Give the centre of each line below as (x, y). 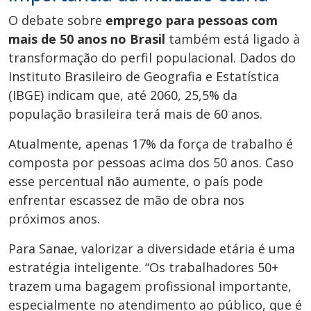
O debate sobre (57, 20)
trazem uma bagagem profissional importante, (150, 286)
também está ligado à (233, 39)
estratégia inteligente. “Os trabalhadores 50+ (143, 268)
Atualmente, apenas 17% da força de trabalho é (151, 144)
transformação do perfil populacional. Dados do (152, 58)
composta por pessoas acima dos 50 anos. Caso (151, 163)
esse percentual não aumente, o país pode (136, 182)
